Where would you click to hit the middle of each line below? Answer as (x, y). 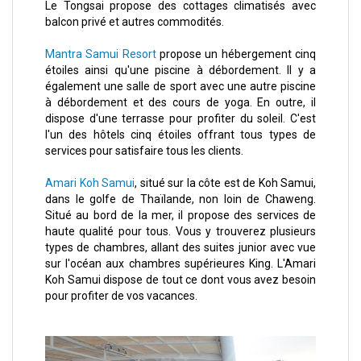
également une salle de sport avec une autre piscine (180, 87)
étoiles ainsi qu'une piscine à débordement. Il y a (180, 71)
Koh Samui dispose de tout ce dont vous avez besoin (180, 280)
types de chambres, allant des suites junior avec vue (180, 248)
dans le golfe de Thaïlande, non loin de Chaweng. (180, 199)
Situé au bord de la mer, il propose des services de (180, 216)
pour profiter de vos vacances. (121, 296)
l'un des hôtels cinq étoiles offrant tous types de (180, 135)
